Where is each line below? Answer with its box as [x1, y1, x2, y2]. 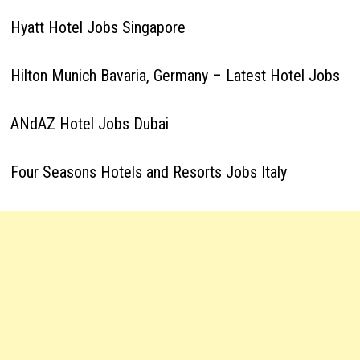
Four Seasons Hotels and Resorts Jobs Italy [10, 162, 287, 182]
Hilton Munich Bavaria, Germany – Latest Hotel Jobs [10, 65, 348, 85]
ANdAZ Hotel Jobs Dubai [10, 113, 169, 133]
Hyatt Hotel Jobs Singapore [10, 17, 186, 37]
